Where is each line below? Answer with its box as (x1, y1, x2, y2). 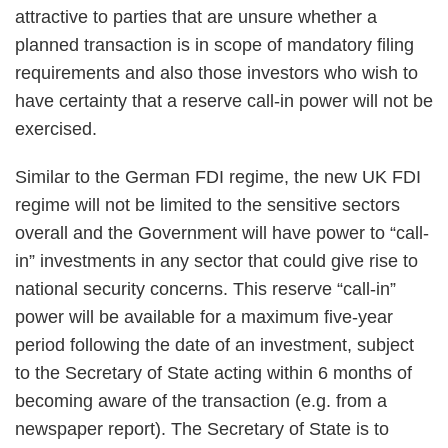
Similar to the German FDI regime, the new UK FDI (15, 167, 421, 187)
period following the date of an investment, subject (15, 335, 414, 355)
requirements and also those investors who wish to (15, 63, 418, 83)
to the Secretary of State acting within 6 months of (15, 363, 412, 383)
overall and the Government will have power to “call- (15, 223, 429, 243)
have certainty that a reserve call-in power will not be (15, 91, 433, 111)
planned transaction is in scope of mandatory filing (15, 35, 414, 55)
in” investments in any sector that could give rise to (15, 251, 418, 271)
